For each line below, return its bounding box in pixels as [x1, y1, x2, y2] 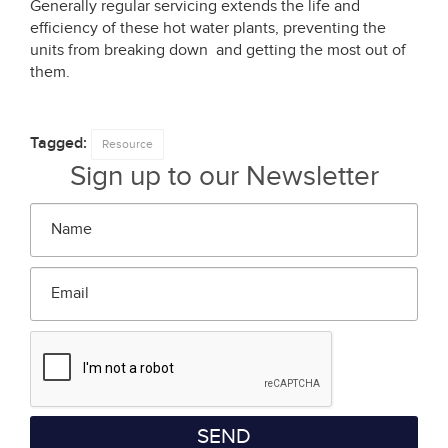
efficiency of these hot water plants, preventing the [30, 18, 386, 38]
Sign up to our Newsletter [69, 159, 379, 193]
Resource [102, 136, 153, 151]
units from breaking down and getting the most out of [30, 40, 406, 60]
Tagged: [30, 133, 91, 153]
